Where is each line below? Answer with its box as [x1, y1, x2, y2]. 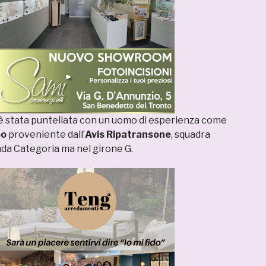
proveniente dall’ [7, 129, 85, 141]
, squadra [171, 129, 210, 141]
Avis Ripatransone [85, 129, 171, 141]
